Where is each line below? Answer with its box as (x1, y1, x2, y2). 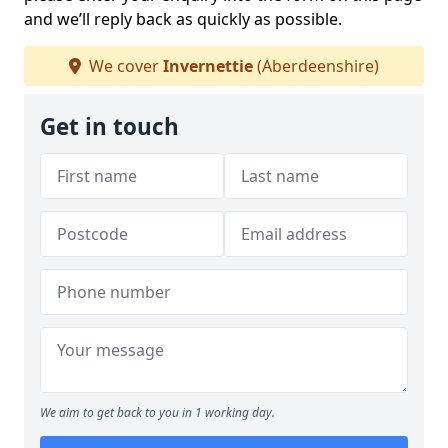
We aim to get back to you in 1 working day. (40, 404, 275, 421)
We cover (85, 55, 163, 77)
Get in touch (40, 111, 179, 142)
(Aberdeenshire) (253, 55, 379, 77)
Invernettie (163, 55, 253, 77)
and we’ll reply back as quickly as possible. (24, 8, 342, 30)
